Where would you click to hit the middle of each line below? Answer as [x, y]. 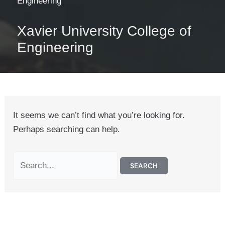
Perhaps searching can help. [67, 130]
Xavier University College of [104, 31]
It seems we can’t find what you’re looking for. [99, 116]
